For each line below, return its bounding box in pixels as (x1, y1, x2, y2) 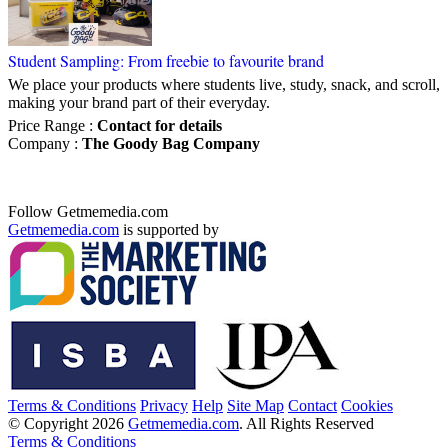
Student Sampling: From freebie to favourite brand (8, 49, 324, 71)
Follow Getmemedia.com (8, 202, 168, 220)
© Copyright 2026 (8, 414, 128, 432)
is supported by (119, 220, 219, 238)
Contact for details (97, 116, 222, 134)
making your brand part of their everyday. (8, 93, 270, 111)
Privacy (140, 396, 188, 414)
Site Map (227, 396, 284, 414)
